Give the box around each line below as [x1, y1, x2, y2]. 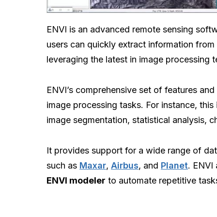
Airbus [111, 160, 139, 171]
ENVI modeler [46, 175, 106, 186]
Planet [161, 160, 188, 171]
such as [46, 160, 79, 171]
